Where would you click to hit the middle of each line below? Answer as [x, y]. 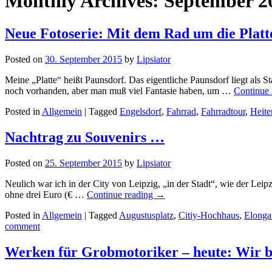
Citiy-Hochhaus [209, 215]
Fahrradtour [223, 111]
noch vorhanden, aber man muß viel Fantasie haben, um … [119, 90]
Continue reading [121, 194]
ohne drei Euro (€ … [46, 194]
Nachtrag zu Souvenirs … [85, 137]
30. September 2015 [83, 59]
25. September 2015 [83, 163]
